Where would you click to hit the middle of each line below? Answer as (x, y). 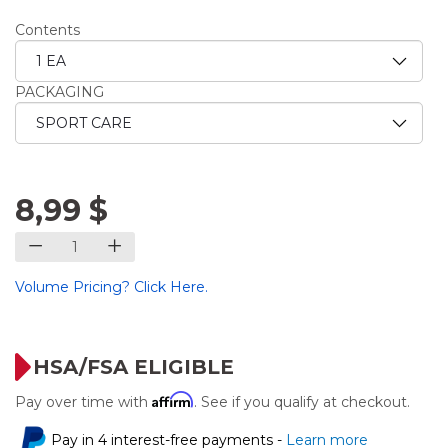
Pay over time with (83, 401)
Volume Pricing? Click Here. (111, 286)
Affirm (173, 399)
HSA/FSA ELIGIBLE (133, 366)
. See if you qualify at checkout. (302, 401)
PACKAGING (59, 91)
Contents (47, 29)
